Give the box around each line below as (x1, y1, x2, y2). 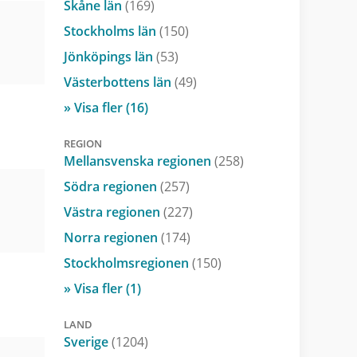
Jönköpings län (63, 47, 156, 65)
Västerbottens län (63, 73, 175, 91)
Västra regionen (63, 202, 163, 221)
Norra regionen (63, 228, 161, 246)
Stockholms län (63, 22, 159, 40)
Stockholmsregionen (63, 253, 192, 272)
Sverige (63, 332, 112, 351)
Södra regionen (63, 177, 160, 195)
